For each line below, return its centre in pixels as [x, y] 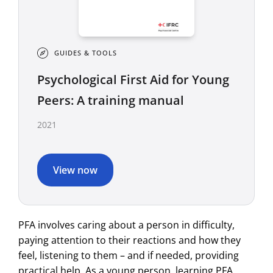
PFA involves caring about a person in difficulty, [126, 225]
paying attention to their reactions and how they [129, 240]
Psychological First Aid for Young [133, 79]
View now [75, 170]
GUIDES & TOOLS [86, 52]
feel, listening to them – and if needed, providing [129, 255]
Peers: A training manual [111, 100]
